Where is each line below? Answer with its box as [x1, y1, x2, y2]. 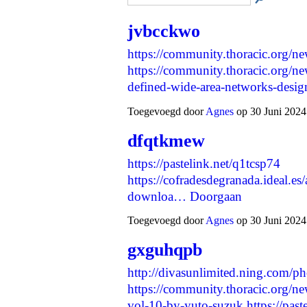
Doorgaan [190, 188, 242, 204]
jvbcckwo [127, 21, 200, 42]
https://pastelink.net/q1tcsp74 [127, 156, 280, 171]
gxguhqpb [127, 240, 202, 260]
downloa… [127, 188, 186, 204]
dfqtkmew [127, 130, 205, 151]
